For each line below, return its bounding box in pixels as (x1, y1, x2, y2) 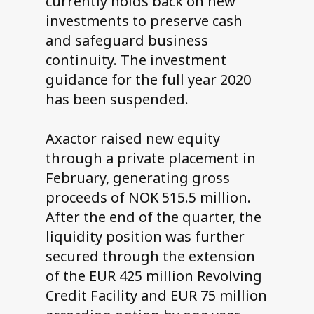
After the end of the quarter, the (45, 207, 261, 227)
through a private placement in (45, 149, 256, 168)
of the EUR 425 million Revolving (45, 266, 262, 286)
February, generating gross (45, 168, 230, 188)
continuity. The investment (45, 50, 226, 70)
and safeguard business (45, 31, 208, 50)
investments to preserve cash (45, 11, 243, 31)
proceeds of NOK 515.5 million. (45, 188, 251, 207)
